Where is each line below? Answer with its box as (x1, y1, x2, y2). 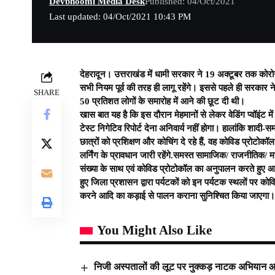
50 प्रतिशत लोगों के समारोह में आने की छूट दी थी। (80, 96, 245, 107)
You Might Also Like (97, 223, 212, 238)
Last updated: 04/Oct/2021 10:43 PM (49, 12, 192, 22)
